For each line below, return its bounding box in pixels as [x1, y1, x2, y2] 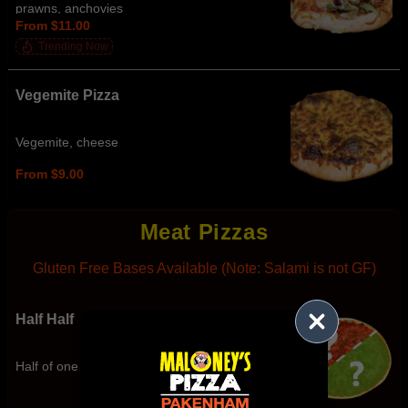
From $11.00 [15, 17, 90, 33]
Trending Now [38, 40, 108, 53]
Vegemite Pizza [15, 87, 119, 103]
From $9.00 [15, 166, 84, 181]
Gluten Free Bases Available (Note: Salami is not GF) [32, 260, 376, 276]
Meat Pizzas [139, 219, 269, 244]
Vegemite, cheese [15, 135, 118, 150]
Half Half [15, 311, 74, 327]
